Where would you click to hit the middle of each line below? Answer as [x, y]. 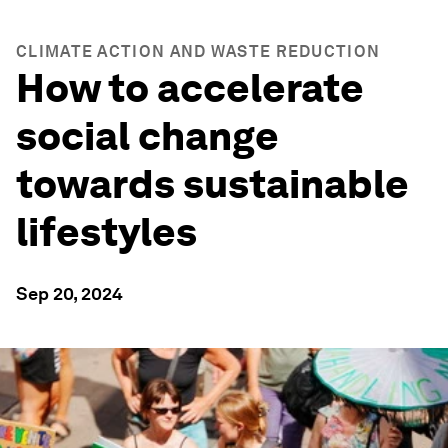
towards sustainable [212, 184]
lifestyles [106, 232]
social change [147, 136]
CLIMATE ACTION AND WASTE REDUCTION [198, 51]
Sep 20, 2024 [69, 293]
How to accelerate [190, 88]
